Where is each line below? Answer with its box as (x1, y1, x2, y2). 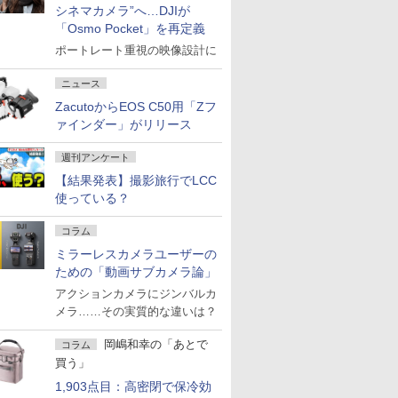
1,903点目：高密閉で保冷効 (55, 379, 211, 394)
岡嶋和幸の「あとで (104, 338, 208, 351)
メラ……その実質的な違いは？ (55, 305, 217, 318)
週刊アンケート (61, 152, 130, 163)
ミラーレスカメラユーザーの (55, 247, 217, 261)
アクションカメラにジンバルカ (55, 287, 217, 300)
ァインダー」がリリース (55, 117, 192, 131)
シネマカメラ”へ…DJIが (55, 4, 190, 18)
